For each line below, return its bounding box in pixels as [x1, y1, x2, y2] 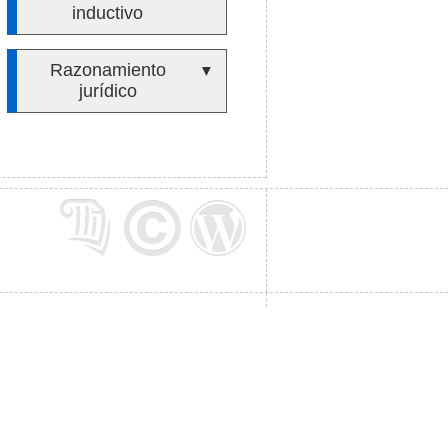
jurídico [78, 81, 137, 101]
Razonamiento [49, 60, 166, 80]
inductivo [72, 3, 144, 23]
